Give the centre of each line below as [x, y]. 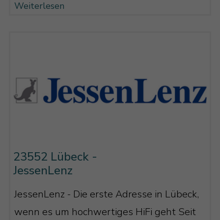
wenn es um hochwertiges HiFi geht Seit [105, 212]
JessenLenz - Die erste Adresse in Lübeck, [106, 194]
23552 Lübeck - [55, 156]
